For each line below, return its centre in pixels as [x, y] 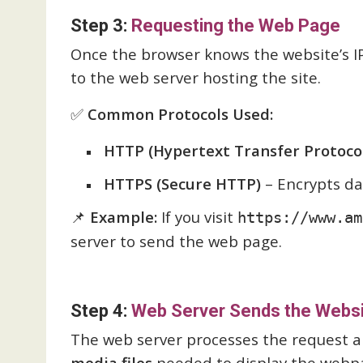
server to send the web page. [176, 241]
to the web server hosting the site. [196, 77]
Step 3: [101, 26]
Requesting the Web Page [236, 26]
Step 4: [101, 311]
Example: [124, 217]
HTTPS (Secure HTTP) [182, 184]
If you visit [197, 217]
